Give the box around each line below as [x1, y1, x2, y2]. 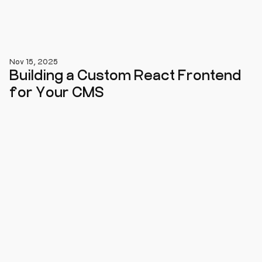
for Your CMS [9, 82, 104, 100]
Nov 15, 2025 [9, 56, 58, 66]
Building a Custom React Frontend [9, 65, 241, 83]
